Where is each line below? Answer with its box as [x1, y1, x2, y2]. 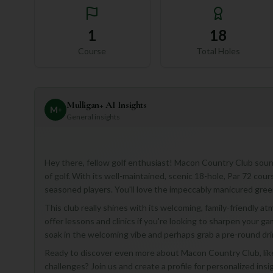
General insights [66, 112, 120, 121]
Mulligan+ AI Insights [66, 99, 147, 111]
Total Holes [196, 46, 240, 56]
